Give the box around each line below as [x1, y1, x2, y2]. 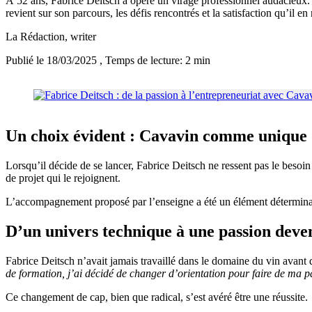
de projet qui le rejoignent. [6, 172, 120, 185]
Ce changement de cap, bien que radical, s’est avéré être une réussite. [6, 291, 308, 304]
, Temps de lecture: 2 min [100, 54, 210, 67]
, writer [65, 31, 96, 43]
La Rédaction [6, 31, 65, 43]
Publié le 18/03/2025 [6, 54, 100, 67]
